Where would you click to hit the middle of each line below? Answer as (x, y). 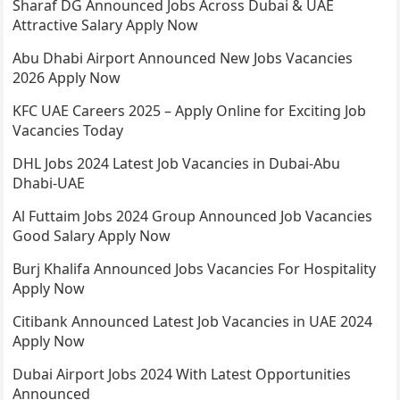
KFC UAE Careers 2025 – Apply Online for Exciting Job (190, 111)
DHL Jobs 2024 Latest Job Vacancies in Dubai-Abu (177, 164)
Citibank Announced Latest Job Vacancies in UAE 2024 (193, 322)
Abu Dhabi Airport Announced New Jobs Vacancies (183, 58)
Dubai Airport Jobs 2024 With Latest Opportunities (182, 375)
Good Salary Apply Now (92, 236)
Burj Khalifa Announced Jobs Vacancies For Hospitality (195, 269)
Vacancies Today (68, 131)
